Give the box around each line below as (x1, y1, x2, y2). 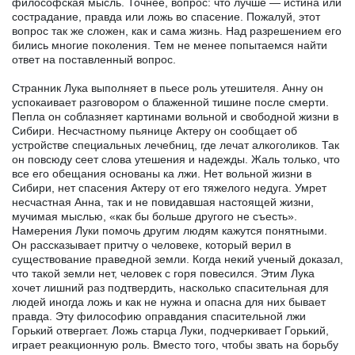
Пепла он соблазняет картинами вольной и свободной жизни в (12, 109, 338, 123)
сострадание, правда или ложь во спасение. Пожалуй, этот (12, 10, 320, 23)
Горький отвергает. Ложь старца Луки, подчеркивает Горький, (12, 323, 329, 337)
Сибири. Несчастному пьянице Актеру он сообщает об (12, 124, 297, 137)
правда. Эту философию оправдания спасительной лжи (12, 309, 306, 323)
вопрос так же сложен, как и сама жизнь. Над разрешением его (12, 24, 342, 37)
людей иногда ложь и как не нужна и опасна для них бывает (12, 295, 326, 308)
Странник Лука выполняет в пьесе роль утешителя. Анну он (12, 81, 323, 94)
